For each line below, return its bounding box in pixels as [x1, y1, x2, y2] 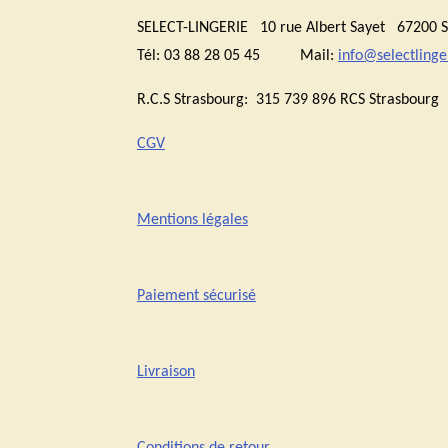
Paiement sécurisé [137, 288, 256, 305]
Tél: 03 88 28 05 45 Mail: [137, 48, 338, 65]
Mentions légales [137, 212, 248, 229]
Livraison [137, 364, 195, 381]
